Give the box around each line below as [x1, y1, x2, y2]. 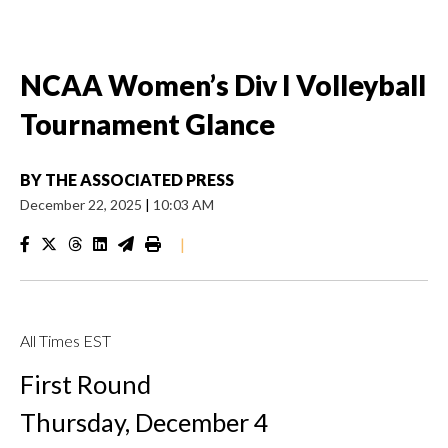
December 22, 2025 [20, 196, 145, 213]
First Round [20, 369, 151, 399]
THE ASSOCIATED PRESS [45, 170, 234, 189]
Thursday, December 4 [20, 407, 269, 437]
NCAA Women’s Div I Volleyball [20, 68, 426, 102]
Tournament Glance [20, 107, 275, 141]
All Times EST [20, 331, 111, 350]
